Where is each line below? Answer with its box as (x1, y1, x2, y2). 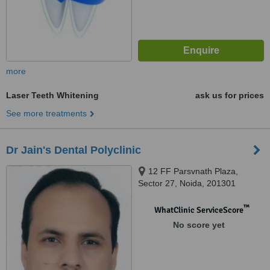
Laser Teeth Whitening (6, 90, 99, 100)
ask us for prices (195, 90, 264, 100)
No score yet (172, 220, 225, 230)
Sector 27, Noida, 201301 (138, 178, 236, 188)
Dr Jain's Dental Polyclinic (6, 144, 141, 156)
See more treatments (6, 108, 87, 118)
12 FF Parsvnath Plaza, (148, 166, 238, 176)
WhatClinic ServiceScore (154, 205, 243, 215)
